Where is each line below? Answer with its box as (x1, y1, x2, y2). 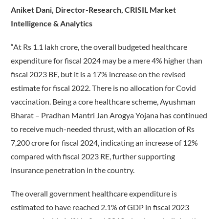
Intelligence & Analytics (11, 19, 93, 28)
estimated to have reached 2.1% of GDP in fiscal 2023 (11, 202, 190, 212)
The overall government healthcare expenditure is (11, 189, 177, 198)
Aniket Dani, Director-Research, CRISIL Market (11, 5, 176, 15)
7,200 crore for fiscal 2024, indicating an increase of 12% (11, 138, 198, 148)
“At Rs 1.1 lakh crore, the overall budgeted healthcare (11, 42, 188, 52)
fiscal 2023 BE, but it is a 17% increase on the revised (11, 69, 186, 79)
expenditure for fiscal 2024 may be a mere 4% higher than (11, 56, 203, 66)
